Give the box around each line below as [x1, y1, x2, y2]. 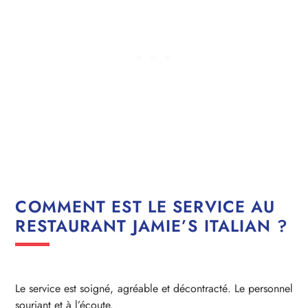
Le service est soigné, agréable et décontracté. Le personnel [15, 280, 293, 297]
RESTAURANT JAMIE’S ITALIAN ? [15, 214, 288, 239]
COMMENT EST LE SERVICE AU [15, 195, 276, 219]
